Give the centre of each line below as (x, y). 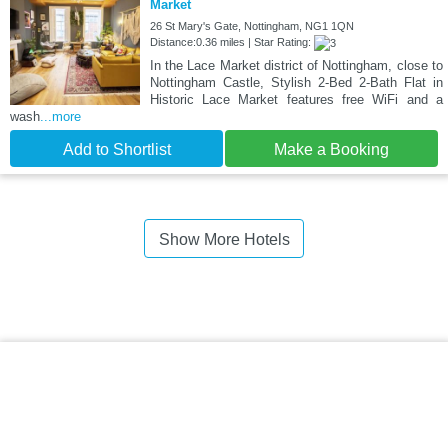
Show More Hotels (224, 240)
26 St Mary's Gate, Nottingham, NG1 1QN (251, 26)
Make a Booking (331, 150)
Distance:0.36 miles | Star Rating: (231, 42)
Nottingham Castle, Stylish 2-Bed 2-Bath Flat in (296, 83)
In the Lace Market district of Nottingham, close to (296, 66)
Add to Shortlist (116, 150)
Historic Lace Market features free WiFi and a (296, 100)
